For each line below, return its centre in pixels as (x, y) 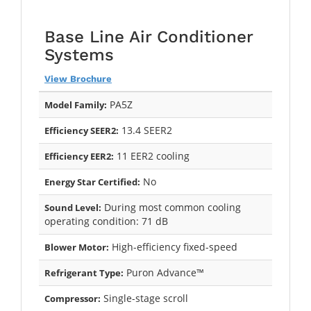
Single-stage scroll (144, 298)
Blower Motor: (77, 247)
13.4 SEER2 (145, 130)
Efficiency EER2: (79, 156)
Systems (79, 54)
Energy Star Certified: (92, 182)
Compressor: (73, 298)
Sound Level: (73, 207)
